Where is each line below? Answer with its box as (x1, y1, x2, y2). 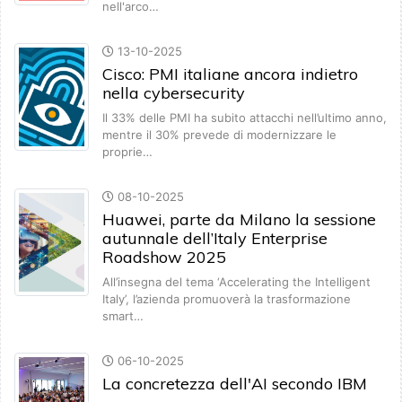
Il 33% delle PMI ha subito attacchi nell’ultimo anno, (102, 110, 387, 126)
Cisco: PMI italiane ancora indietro (102, 64, 358, 85)
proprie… (102, 144, 153, 160)
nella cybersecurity (102, 83, 245, 104)
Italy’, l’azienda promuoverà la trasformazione (102, 292, 351, 307)
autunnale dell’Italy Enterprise (102, 228, 328, 249)
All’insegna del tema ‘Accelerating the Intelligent (102, 275, 371, 290)
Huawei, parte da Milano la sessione (102, 209, 376, 231)
